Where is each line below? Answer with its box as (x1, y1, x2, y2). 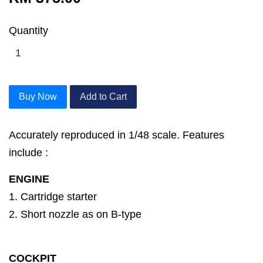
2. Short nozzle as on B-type (9, 208, 141, 221)
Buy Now (19, 92, 57, 102)
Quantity (9, 25, 48, 37)
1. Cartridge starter (9, 191, 97, 203)
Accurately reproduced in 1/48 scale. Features (9, 129, 224, 141)
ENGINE (9, 173, 49, 186)
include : (9, 147, 48, 159)
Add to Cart (80, 92, 127, 102)
